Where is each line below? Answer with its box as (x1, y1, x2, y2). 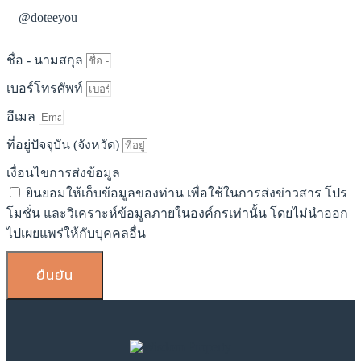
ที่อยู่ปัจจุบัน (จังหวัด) (6, 137, 122, 151)
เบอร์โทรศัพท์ (6, 81, 86, 95)
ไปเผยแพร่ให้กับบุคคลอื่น (6, 226, 146, 240)
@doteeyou (19, 10, 77, 24)
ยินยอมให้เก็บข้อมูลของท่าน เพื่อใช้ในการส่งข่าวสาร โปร (26, 185, 347, 200)
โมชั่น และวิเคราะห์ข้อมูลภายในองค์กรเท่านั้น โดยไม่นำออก (6, 205, 348, 220)
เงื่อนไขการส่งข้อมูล (6, 165, 120, 180)
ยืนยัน (36, 265, 73, 285)
